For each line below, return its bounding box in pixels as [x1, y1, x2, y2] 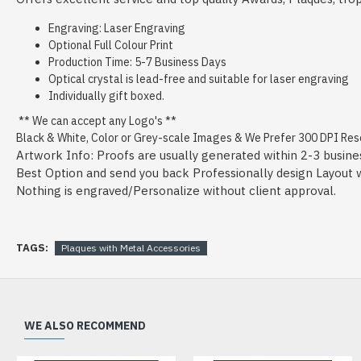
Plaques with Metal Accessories [61, 241, 201, 254]
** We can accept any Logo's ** [16, 114, 176, 128]
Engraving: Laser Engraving [48, 21, 185, 35]
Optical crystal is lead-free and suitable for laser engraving [48, 72, 349, 86]
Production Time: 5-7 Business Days [48, 55, 226, 69]
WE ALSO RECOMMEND [24, 318, 146, 334]
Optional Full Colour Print [48, 38, 173, 52]
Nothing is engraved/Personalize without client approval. [16, 183, 339, 198]
